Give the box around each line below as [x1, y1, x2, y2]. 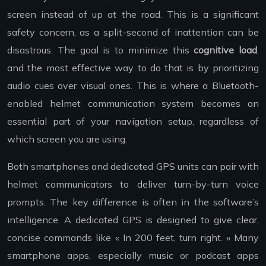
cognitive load [194, 43, 257, 56]
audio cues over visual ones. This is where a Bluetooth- [7, 79, 259, 91]
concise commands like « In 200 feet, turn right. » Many [7, 231, 259, 243]
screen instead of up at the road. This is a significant [7, 8, 259, 20]
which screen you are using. [7, 132, 127, 145]
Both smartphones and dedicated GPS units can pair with [7, 160, 259, 172]
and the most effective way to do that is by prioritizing [7, 61, 259, 74]
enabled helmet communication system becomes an [7, 97, 259, 109]
